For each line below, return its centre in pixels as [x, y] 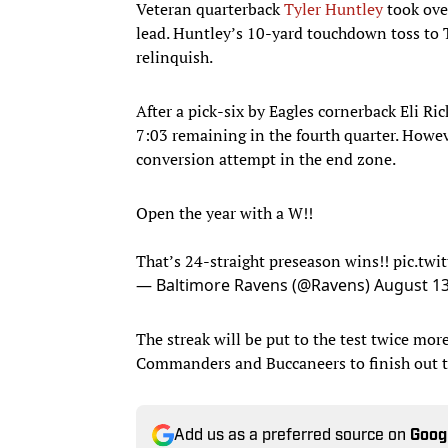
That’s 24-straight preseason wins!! [264, 260]
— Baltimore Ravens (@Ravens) [255, 284]
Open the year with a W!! [224, 212]
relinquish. [174, 56]
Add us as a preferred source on [292, 435]
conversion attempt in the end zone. [266, 158]
